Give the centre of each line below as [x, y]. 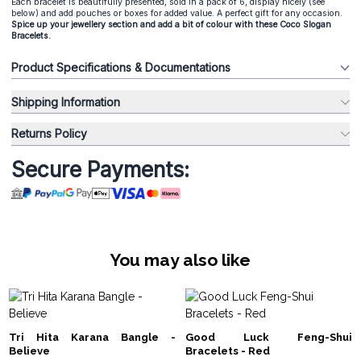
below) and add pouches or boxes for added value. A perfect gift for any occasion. [177, 13]
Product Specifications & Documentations [121, 67]
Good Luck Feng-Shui [269, 338]
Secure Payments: [100, 169]
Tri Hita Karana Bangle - [92, 338]
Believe [29, 351]
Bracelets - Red [228, 351]
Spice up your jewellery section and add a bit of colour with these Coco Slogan [171, 24]
